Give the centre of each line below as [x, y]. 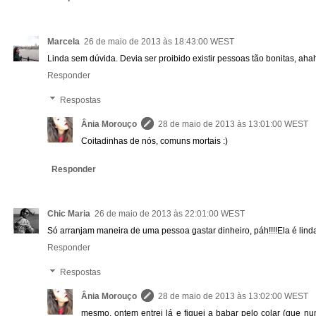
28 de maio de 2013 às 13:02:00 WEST [233, 297]
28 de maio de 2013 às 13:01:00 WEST [233, 124]
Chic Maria [69, 213]
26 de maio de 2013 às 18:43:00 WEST [159, 41]
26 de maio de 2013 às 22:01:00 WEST [170, 213]
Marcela [63, 41]
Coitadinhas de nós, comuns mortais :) [154, 141]
